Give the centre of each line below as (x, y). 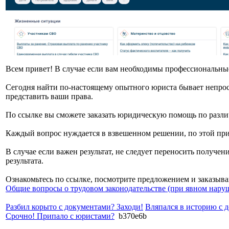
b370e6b (132, 216)
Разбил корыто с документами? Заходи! (74, 207)
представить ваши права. (49, 96)
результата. (25, 161)
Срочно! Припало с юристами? (60, 216)
